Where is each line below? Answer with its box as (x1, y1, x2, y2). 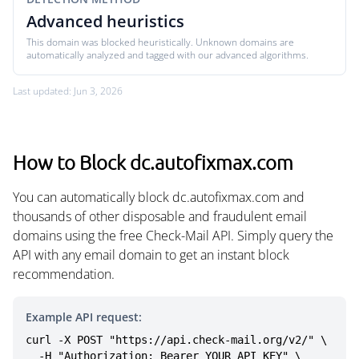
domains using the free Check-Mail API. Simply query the (13, 227, 333, 244)
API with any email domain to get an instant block (13, 246, 289, 264)
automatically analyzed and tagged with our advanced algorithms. (26, 48, 309, 62)
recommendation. (13, 265, 115, 283)
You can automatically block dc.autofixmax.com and (13, 188, 305, 206)
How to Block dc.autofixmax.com (13, 150, 293, 174)
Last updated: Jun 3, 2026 (13, 84, 123, 98)
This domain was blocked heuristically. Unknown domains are (26, 35, 294, 49)
